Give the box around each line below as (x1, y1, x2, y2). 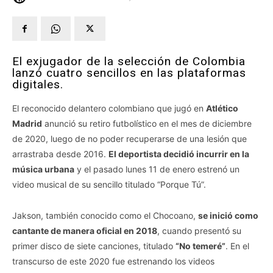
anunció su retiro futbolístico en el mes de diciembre (42, 118, 252, 129)
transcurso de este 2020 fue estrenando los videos (12, 256, 214, 267)
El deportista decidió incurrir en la (108, 149, 249, 160)
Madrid (12, 118, 42, 129)
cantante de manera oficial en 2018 (12, 225, 157, 236)
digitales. (12, 77, 63, 92)
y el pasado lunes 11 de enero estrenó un (74, 164, 239, 175)
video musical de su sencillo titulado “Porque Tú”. (12, 179, 206, 190)
